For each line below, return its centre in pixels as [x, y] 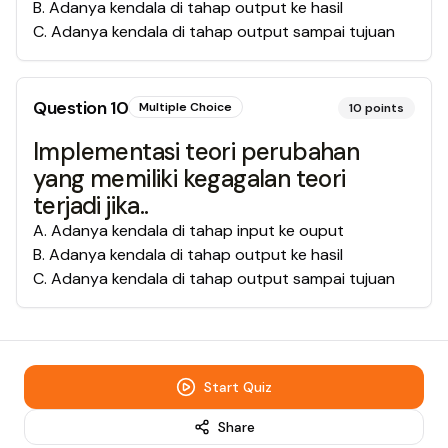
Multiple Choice [186, 107]
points [384, 108]
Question [71, 108]
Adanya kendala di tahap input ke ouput [197, 230]
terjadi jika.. [91, 205]
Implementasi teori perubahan [196, 151]
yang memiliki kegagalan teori [189, 178]
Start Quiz [238, 387]
